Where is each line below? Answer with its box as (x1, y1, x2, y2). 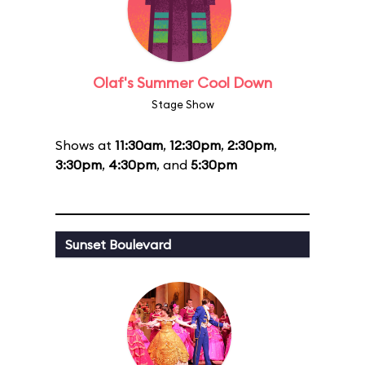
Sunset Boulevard (65, 236, 171, 253)
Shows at (55, 137, 115, 153)
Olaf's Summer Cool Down (93, 73, 272, 92)
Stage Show (151, 98, 214, 111)
